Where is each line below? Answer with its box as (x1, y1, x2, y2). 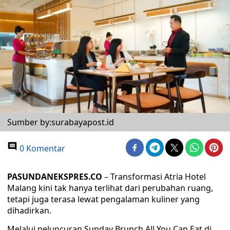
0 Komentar (17, 143, 65, 154)
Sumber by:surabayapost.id (7, 117, 114, 128)
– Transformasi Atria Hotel (104, 171, 206, 182)
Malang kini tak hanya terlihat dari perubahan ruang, (7, 182, 213, 194)
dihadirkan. (7, 205, 51, 216)
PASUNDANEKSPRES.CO (7, 171, 104, 182)
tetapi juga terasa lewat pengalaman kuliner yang (7, 194, 200, 205)
